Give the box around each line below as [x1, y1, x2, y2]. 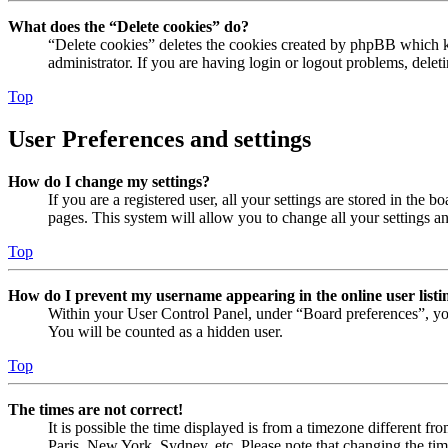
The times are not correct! [8, 400, 183, 418]
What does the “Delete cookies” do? [8, 18, 249, 36]
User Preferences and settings [8, 126, 311, 152]
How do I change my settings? [8, 172, 210, 190]
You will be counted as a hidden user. [48, 322, 283, 340]
